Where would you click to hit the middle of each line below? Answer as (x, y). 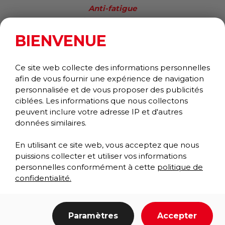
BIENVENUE (61, 41)
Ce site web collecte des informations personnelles (113, 68)
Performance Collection (113, 20)
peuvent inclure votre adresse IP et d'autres (99, 112)
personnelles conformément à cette (86, 167)
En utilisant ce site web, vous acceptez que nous (107, 145)
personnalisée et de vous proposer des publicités (109, 90)
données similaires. (51, 123)
